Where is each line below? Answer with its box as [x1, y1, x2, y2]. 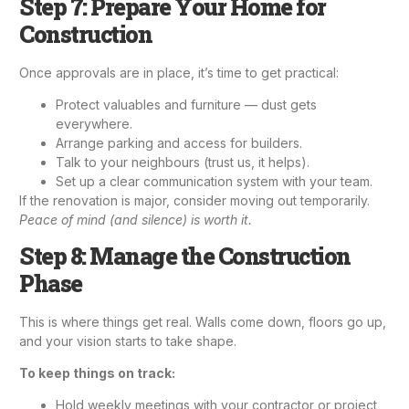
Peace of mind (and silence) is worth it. [19, 212, 252, 228]
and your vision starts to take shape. [19, 332, 236, 349]
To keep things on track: [19, 364, 175, 381]
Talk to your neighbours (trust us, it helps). [56, 154, 309, 171]
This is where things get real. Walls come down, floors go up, [19, 313, 386, 330]
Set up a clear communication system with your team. [56, 173, 372, 190]
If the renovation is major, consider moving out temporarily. [19, 193, 370, 209]
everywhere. [56, 116, 132, 132]
